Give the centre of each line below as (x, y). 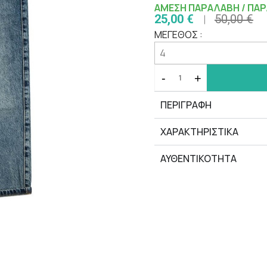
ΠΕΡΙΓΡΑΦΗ (186, 105)
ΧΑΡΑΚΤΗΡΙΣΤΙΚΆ (199, 132)
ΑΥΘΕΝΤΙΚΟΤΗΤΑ (198, 159)
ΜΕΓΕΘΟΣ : (178, 35)
